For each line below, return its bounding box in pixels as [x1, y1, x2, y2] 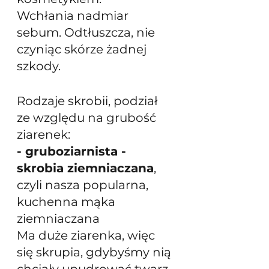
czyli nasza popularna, [17, 177, 151, 192]
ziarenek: [17, 127, 70, 142]
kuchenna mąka [17, 194, 118, 209]
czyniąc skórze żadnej [17, 41, 150, 56]
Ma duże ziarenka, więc [17, 228, 158, 243]
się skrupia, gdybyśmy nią [17, 244, 174, 259]
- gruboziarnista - [17, 144, 130, 159]
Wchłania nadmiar [17, 8, 131, 23]
